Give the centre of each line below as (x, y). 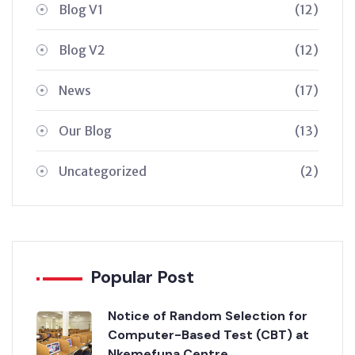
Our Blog (85, 131)
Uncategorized (103, 171)
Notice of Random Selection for (208, 316)
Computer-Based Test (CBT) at (208, 335)
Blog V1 (81, 10)
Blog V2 (82, 50)
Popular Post (142, 277)
